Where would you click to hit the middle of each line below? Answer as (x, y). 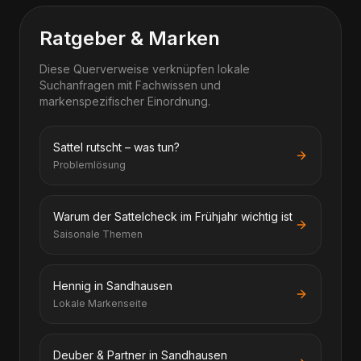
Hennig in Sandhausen (113, 286)
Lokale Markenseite (100, 303)
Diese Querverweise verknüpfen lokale (145, 69)
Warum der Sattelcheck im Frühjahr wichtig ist (173, 216)
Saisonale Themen (98, 234)
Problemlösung (89, 165)
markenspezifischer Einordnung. (125, 101)
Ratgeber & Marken (130, 38)
